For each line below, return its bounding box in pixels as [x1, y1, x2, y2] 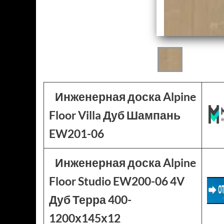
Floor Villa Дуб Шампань [49, 108, 180, 122]
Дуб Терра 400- [49, 192, 131, 206]
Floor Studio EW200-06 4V [49, 174, 184, 188]
